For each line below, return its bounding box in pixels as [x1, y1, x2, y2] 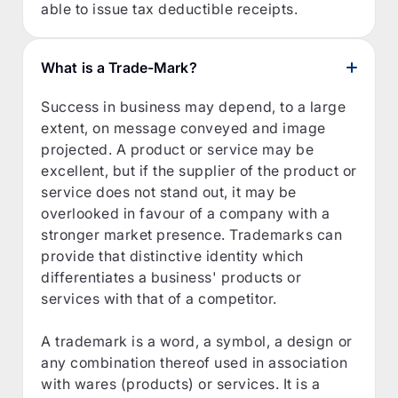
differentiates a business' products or [41, 267, 302, 286]
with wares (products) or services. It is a [41, 374, 321, 393]
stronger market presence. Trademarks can [41, 225, 343, 243]
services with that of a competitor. [41, 289, 277, 307]
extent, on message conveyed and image [41, 118, 326, 137]
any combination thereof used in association [41, 353, 348, 371]
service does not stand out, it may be [41, 182, 297, 201]
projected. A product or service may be [41, 139, 314, 158]
